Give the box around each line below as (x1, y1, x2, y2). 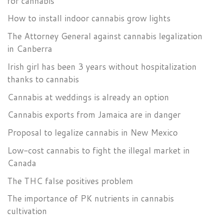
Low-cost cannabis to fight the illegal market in (7, 144, 190, 156)
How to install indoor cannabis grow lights (7, 12, 170, 25)
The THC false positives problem (7, 174, 133, 187)
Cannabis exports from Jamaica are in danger (7, 108, 181, 121)
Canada (7, 156, 36, 169)
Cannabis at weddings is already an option (7, 91, 169, 103)
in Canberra (7, 43, 52, 55)
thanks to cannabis (7, 73, 79, 85)
